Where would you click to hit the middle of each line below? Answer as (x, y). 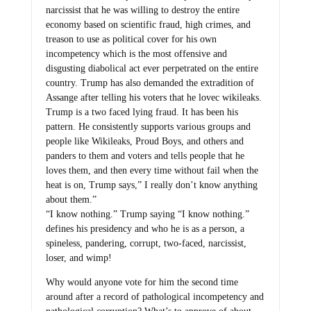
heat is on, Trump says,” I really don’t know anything (151, 185)
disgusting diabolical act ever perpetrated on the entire (152, 69)
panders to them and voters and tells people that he (145, 156)
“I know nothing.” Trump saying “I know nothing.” (147, 215)
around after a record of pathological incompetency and (154, 296)
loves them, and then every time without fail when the (152, 171)
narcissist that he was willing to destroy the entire (142, 10)
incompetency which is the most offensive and (136, 54)
